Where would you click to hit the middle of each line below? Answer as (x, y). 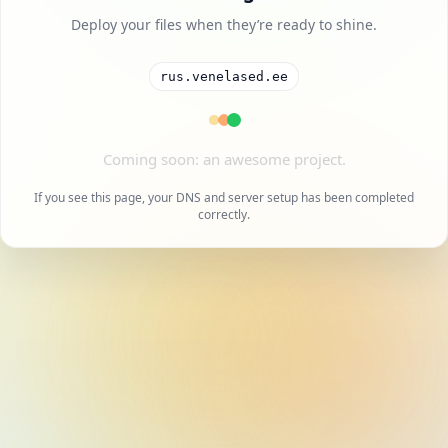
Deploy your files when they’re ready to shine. (224, 24)
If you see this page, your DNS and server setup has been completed (224, 197)
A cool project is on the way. (224, 158)
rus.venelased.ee (224, 76)
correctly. (224, 214)
